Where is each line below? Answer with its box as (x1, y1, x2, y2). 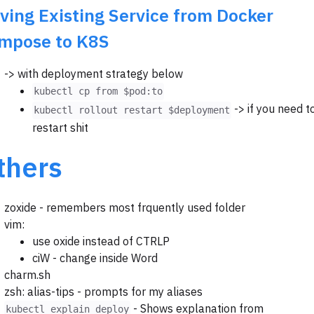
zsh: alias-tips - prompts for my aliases (4, 284, 203, 299)
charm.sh (4, 267, 50, 282)
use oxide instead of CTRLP (32, 233, 170, 248)
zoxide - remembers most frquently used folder (4, 200, 245, 214)
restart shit (32, 120, 88, 135)
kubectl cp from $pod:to (34, 86, 163, 97)
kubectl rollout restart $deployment (34, 104, 230, 116)
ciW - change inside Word (32, 250, 158, 265)
